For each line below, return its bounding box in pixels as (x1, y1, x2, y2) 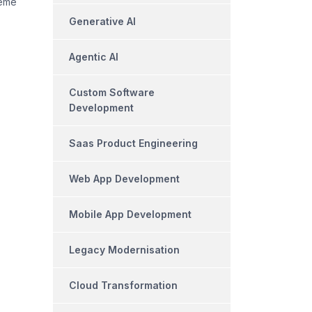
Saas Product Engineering (69, 137, 198, 150)
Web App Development (69, 173, 180, 185)
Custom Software (69, 86, 155, 99)
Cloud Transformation (69, 279, 178, 292)
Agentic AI (69, 51, 118, 63)
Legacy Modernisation (69, 244, 180, 256)
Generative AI (69, 15, 136, 28)
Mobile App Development (69, 208, 192, 221)
